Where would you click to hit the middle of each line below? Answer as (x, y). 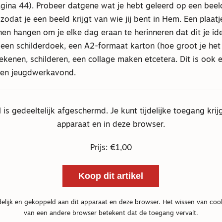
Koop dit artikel (111, 176)
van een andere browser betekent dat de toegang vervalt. (111, 213)
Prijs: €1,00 (111, 148)
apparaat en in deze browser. (111, 125)
